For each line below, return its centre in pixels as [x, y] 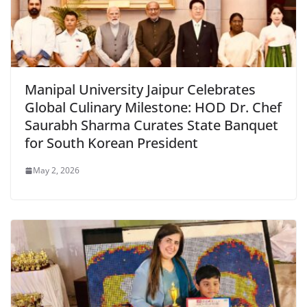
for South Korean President [111, 143]
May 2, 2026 [56, 171]
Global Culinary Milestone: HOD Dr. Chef [153, 108]
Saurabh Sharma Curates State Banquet [151, 125]
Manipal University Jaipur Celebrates [140, 90]
